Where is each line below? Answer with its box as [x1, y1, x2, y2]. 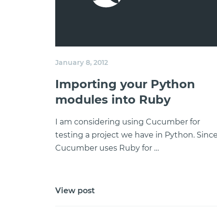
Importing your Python [55, 77, 195, 91]
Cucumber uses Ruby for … [55, 143, 159, 153]
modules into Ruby [55, 93, 170, 107]
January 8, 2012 [55, 58, 108, 67]
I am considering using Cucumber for [55, 117, 200, 126]
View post [55, 186, 95, 195]
